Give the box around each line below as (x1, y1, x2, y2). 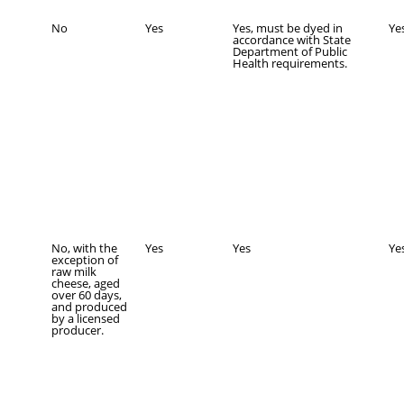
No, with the (51, 240, 117, 256)
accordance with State (233, 32, 351, 48)
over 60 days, (51, 287, 122, 303)
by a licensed (51, 310, 120, 326)
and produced (51, 298, 127, 315)
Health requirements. (233, 55, 347, 71)
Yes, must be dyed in (233, 20, 343, 36)
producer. (51, 322, 104, 338)
